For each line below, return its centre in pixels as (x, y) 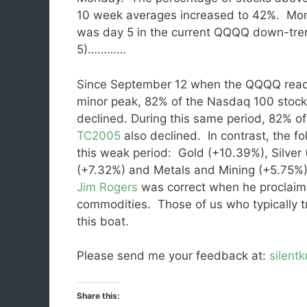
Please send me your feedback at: (173, 256)
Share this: (98, 295)
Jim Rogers (107, 187)
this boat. (103, 221)
